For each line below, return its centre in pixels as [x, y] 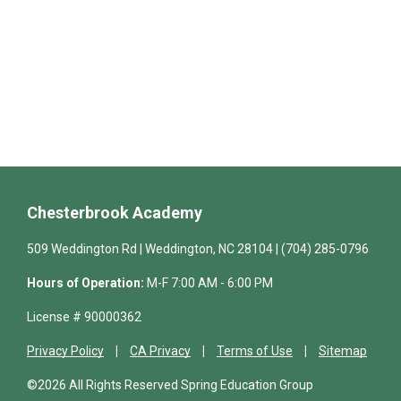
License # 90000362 [84, 316]
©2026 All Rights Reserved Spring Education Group [170, 384]
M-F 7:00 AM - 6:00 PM [209, 282]
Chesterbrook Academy [115, 212]
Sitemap [343, 350]
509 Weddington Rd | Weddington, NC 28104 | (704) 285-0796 [198, 248]
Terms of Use [255, 350]
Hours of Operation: [85, 282]
